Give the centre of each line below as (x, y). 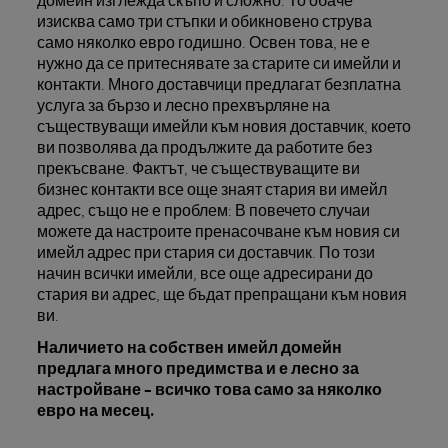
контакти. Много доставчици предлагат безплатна (218, 83)
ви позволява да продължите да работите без (204, 146)
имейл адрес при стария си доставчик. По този (205, 251)
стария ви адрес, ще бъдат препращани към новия (221, 293)
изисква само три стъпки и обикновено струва (204, 20)
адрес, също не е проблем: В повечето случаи (203, 209)
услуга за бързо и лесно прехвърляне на (183, 104)
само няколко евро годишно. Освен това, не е (203, 41)
